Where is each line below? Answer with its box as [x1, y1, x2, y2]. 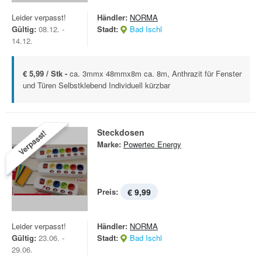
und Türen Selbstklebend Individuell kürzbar [23, 80, 170, 91]
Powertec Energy [123, 139, 181, 150]
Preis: [97, 186, 118, 197]
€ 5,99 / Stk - [23, 68, 70, 79]
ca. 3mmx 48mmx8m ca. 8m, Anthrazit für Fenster [70, 68, 242, 79]
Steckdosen [97, 126, 144, 138]
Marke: [97, 139, 121, 150]
